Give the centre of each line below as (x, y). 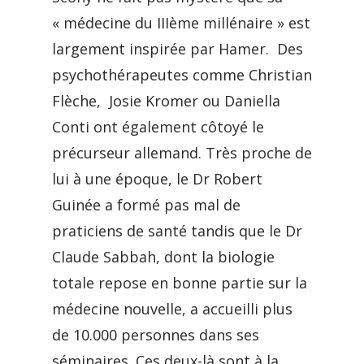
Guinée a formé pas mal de (146, 205)
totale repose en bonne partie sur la (180, 283)
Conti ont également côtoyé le (158, 127)
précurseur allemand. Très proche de (182, 153)
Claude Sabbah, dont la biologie (163, 257)
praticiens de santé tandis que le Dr (177, 231)
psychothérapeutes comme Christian (182, 75)
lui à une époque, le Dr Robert (157, 179)
